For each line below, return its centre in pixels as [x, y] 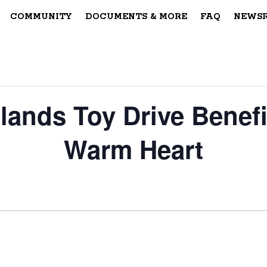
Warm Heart [133, 149]
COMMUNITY [41, 16]
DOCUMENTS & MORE [136, 16]
